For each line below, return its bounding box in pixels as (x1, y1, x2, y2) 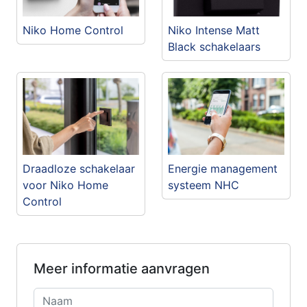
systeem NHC (168, 178, 239, 193)
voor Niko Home (23, 178, 108, 193)
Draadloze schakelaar (23, 162, 135, 176)
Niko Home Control (23, 23, 123, 37)
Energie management (168, 162, 278, 176)
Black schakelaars (168, 39, 260, 53)
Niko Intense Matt (168, 23, 260, 37)
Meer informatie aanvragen (34, 260, 210, 278)
